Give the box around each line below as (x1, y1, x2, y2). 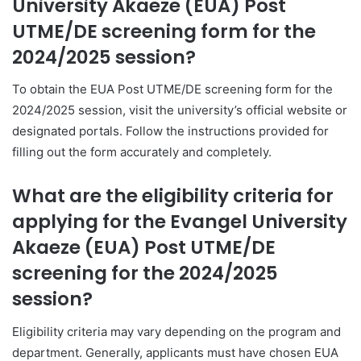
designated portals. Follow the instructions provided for (12, 123, 329, 139)
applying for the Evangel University (12, 209, 347, 235)
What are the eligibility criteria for (12, 183, 334, 210)
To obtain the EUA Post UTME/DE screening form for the (12, 81, 333, 98)
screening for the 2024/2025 (12, 260, 278, 287)
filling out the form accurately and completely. (12, 144, 272, 160)
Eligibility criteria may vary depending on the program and (12, 323, 341, 339)
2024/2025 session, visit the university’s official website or (12, 102, 347, 118)
